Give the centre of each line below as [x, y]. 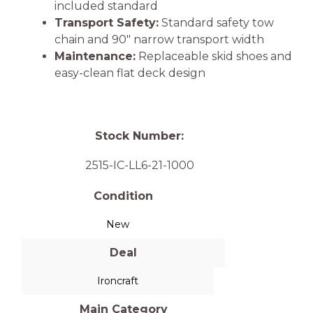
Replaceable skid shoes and [214, 57]
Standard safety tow [216, 23]
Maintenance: [95, 57]
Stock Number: [139, 136]
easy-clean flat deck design [130, 73]
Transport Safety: [107, 23]
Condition [123, 196]
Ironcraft [118, 281]
